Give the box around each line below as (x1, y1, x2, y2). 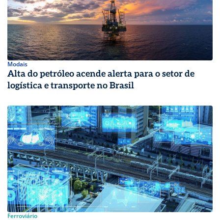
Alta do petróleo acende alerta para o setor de (7, 69, 194, 79)
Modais (7, 60, 27, 68)
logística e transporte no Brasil (7, 81, 134, 91)
